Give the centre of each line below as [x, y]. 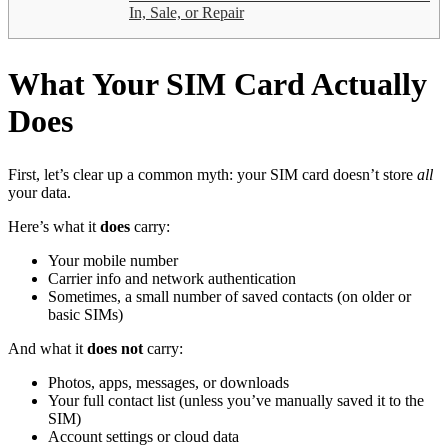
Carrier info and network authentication [172, 279]
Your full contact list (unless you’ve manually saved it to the [236, 401]
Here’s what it [54, 227]
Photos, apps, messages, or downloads [168, 383]
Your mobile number [113, 261]
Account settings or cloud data [143, 437]
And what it [47, 349]
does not [115, 349]
